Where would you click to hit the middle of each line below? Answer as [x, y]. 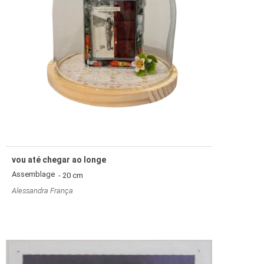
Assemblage [33, 174]
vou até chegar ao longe [59, 159]
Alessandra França [42, 190]
